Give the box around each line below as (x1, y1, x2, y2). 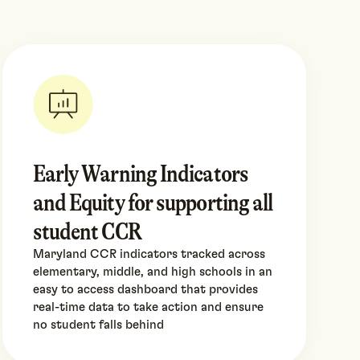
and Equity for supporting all (32, 189, 273, 217)
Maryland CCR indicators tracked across (32, 248, 265, 261)
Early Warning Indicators (32, 160, 248, 188)
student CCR (32, 218, 141, 246)
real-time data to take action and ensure (32, 301, 264, 314)
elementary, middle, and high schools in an (32, 266, 272, 279)
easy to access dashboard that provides (32, 284, 258, 297)
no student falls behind (32, 319, 164, 332)
